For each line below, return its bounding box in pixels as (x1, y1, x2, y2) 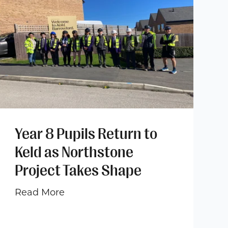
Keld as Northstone (15, 143, 134, 161)
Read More (15, 186, 65, 198)
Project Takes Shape (15, 161, 142, 179)
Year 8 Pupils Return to (15, 125, 158, 142)
